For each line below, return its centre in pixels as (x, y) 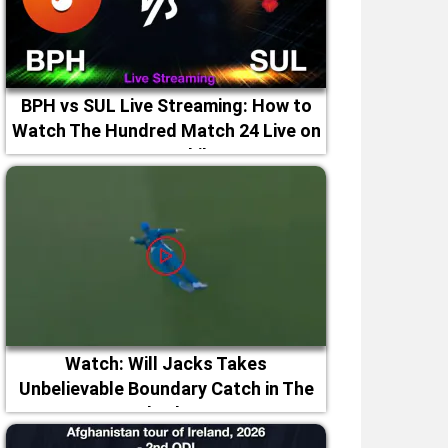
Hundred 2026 (166, 413)
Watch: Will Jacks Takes (166, 363)
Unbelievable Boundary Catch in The (166, 388)
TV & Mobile (166, 155)
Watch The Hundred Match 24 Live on (166, 130)
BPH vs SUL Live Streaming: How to (166, 105)
